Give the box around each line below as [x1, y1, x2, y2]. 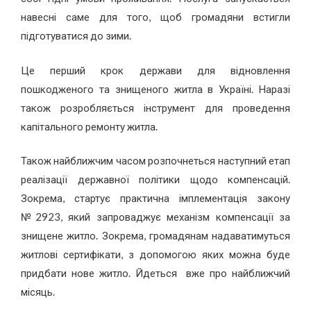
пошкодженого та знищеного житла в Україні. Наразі [21, 82, 290, 95]
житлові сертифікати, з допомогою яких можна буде [21, 248, 290, 261]
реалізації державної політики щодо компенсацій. [21, 173, 290, 186]
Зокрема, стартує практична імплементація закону [21, 192, 290, 205]
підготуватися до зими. [21, 29, 131, 42]
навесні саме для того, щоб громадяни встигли [21, 10, 290, 24]
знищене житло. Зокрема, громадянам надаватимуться [21, 229, 290, 242]
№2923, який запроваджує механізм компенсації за [21, 210, 290, 224]
